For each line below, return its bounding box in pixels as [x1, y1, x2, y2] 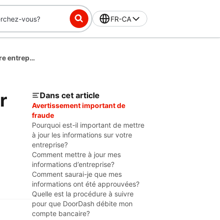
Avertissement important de [32, 101, 125, 110]
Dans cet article [40, 90, 100, 100]
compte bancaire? [32, 209, 90, 218]
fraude [32, 111, 54, 119]
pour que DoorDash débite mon [32, 199, 133, 208]
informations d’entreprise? [32, 160, 114, 168]
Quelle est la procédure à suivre [32, 190, 134, 198]
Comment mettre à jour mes [32, 150, 121, 159]
